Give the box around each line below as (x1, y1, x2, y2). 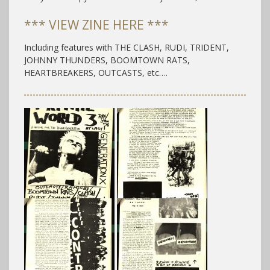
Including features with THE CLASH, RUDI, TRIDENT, (24, 42, 229, 53)
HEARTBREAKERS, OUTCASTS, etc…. (24, 67, 168, 78)
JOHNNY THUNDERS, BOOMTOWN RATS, (24, 54, 190, 66)
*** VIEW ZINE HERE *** (24, 16, 169, 33)
